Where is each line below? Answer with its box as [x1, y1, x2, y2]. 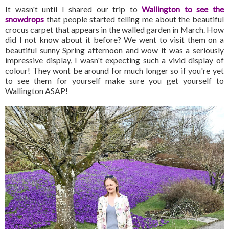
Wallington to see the [142, 4, 224, 14]
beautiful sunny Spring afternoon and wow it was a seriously [5, 44, 224, 55]
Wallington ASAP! [5, 85, 68, 96]
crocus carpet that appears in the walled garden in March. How [5, 24, 224, 34]
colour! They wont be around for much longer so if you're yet [5, 65, 224, 75]
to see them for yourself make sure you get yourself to [5, 75, 224, 85]
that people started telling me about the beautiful [44, 14, 224, 24]
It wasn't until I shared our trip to [5, 4, 142, 14]
